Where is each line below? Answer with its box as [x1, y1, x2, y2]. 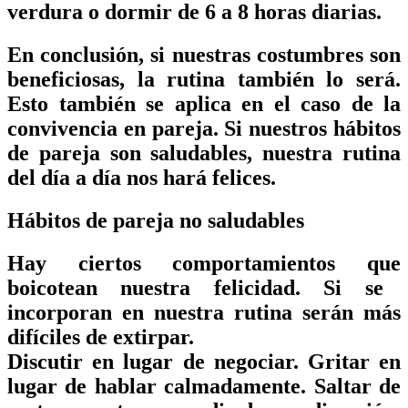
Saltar [313, 373, 372, 398]
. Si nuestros [212, 117, 334, 141]
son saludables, [99, 141, 253, 166]
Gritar [307, 349, 370, 373]
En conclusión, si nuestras [7, 43, 250, 67]
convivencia [7, 117, 124, 141]
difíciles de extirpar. [7, 324, 194, 349]
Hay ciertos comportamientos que [7, 250, 401, 275]
